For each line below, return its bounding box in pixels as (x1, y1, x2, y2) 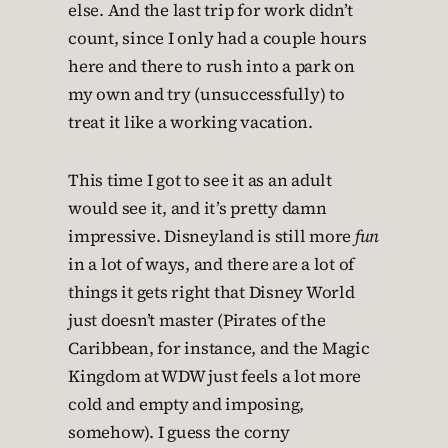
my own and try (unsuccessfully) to (68, 83, 345, 106)
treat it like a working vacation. (68, 111, 313, 134)
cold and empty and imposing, (68, 393, 304, 416)
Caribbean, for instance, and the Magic (68, 337, 370, 360)
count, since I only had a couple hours (68, 27, 367, 50)
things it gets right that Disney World (68, 281, 355, 304)
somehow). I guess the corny (68, 421, 290, 444)
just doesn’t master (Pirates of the (68, 309, 326, 332)
